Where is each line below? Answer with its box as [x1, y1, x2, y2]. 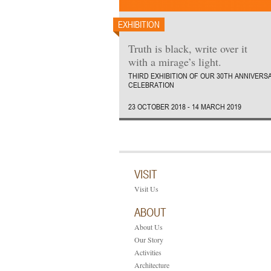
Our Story [134, 235, 163, 244]
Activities [134, 247, 162, 257]
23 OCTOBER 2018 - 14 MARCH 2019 [128, 102, 241, 111]
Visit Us [134, 184, 158, 194]
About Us [134, 222, 163, 232]
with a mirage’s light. [128, 54, 221, 69]
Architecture [134, 260, 169, 270]
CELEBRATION [128, 80, 174, 90]
